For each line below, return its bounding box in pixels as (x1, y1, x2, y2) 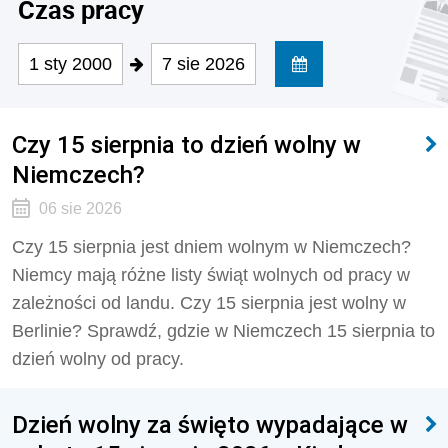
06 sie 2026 (38, 200, 122, 217)
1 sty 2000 (29, 54, 112, 74)
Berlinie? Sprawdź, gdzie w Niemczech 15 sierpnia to (12, 321, 435, 341)
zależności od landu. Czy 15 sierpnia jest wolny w (12, 293, 406, 313)
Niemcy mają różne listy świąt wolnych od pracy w (12, 265, 410, 285)
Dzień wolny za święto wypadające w (12, 410, 408, 439)
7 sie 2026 (162, 54, 245, 74)
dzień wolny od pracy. (12, 349, 184, 369)
